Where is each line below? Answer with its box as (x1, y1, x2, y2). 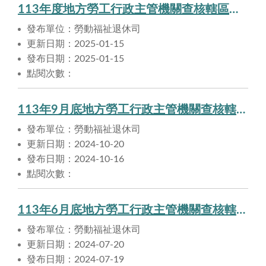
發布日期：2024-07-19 (27, 254, 124, 264)
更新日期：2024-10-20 (27, 139, 124, 149)
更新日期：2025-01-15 (27, 39, 124, 49)
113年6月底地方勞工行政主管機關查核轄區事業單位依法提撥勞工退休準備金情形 (236, 204, 245, 216)
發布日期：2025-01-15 (27, 53, 124, 64)
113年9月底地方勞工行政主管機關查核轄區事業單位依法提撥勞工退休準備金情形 (236, 103, 245, 116)
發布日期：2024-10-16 (27, 154, 124, 164)
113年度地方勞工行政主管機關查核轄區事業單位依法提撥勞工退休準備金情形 (229, 3, 238, 15)
